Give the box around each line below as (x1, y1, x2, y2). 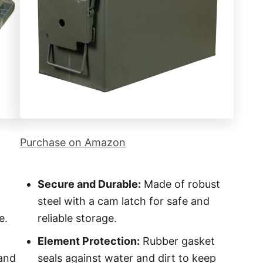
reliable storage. (38, 212, 117, 224)
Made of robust (141, 178, 220, 190)
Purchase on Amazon (20, 136, 126, 149)
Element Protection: (38, 235, 140, 247)
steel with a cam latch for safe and (38, 195, 210, 207)
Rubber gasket (140, 235, 215, 247)
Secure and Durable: (38, 178, 141, 190)
